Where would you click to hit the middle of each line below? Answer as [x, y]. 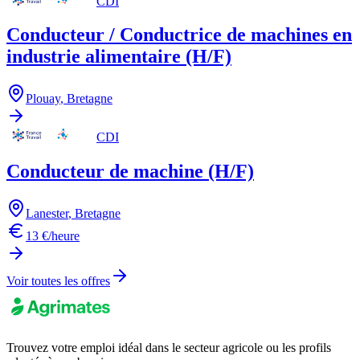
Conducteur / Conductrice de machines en [179, 35]
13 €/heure [53, 236]
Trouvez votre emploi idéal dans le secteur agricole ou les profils [169, 348]
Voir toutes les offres [58, 281]
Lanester [47, 214]
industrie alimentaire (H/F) [119, 57]
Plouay [43, 99]
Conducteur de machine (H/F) [130, 172]
